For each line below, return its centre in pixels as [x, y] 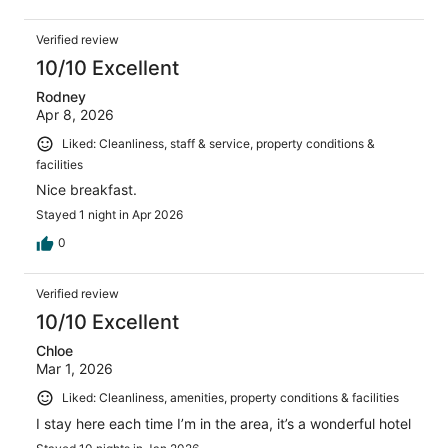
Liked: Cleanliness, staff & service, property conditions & [218, 144]
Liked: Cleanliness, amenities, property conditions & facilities [230, 397]
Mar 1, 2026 [74, 368]
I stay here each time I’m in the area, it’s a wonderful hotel [223, 423]
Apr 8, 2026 [75, 115]
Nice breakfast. [86, 189]
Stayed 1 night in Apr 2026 [109, 214]
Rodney [61, 97]
